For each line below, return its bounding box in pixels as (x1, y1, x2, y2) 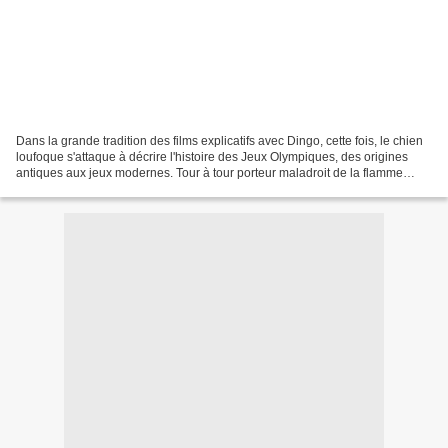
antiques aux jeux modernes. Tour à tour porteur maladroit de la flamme (16, 165, 403, 180)
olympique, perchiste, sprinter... (16, 181, 184, 196)
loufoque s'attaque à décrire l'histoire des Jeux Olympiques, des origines (16, 149, 408, 164)
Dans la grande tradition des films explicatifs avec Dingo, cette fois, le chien (16, 133, 423, 148)
